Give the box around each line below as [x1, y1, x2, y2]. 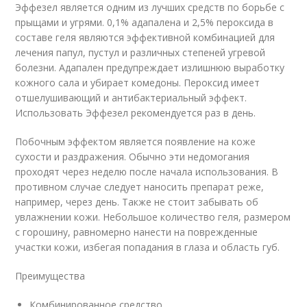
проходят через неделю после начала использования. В [15, 164, 279, 178]
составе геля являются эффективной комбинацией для [15, 30, 275, 44]
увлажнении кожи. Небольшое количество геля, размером [15, 210, 291, 223]
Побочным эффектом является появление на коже [15, 134, 256, 148]
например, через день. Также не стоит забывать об [15, 195, 259, 208]
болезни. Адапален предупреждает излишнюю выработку [15, 60, 285, 74]
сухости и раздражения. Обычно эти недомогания [15, 149, 250, 163]
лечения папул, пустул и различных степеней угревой [15, 45, 266, 59]
